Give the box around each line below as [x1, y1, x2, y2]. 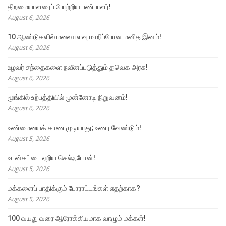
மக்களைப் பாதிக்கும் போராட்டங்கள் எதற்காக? [8, 184, 140, 192]
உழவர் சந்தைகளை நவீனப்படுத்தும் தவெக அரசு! [8, 63, 148, 71]
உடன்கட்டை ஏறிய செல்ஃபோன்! [8, 153, 95, 162]
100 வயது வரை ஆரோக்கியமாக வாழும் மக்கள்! [8, 214, 146, 222]
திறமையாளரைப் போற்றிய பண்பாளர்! [8, 2, 111, 11]
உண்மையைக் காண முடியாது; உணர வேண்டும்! [8, 123, 141, 132]
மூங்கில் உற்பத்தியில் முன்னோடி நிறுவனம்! [8, 93, 128, 101]
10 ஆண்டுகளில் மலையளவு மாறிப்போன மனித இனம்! [8, 32, 161, 41]
